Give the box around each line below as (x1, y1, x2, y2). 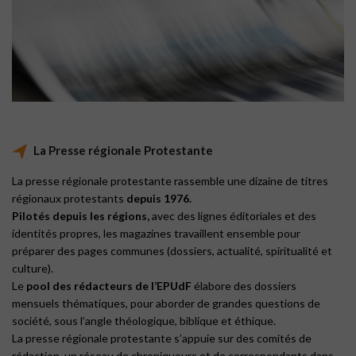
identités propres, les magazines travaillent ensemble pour (12, 226, 300, 240)
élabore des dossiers (192, 278, 296, 292)
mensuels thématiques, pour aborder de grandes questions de (12, 296, 320, 310)
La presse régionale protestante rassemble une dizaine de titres (12, 173, 328, 188)
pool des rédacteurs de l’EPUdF (24, 278, 192, 292)
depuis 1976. (126, 191, 192, 205)
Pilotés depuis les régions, (12, 208, 149, 222)
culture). (12, 261, 53, 275)
